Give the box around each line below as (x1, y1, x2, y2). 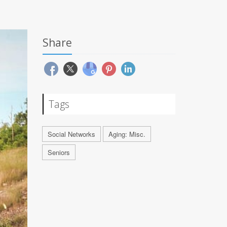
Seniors (47, 147, 70, 157)
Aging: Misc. (108, 129, 145, 139)
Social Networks (47, 129, 95, 139)
